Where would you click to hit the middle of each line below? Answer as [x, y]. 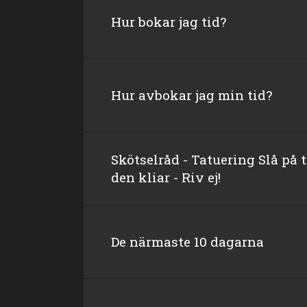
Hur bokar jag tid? [169, 22]
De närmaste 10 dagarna [187, 242]
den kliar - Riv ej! [166, 177]
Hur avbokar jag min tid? [192, 95]
